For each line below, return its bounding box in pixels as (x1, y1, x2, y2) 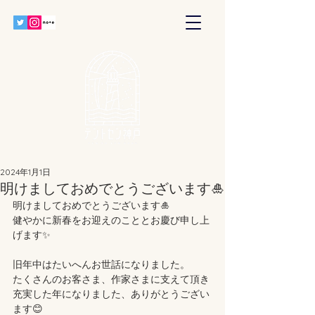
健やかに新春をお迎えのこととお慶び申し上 (13, 214, 210, 226)
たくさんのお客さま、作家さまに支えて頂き (13, 273, 210, 285)
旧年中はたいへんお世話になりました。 (13, 258, 190, 271)
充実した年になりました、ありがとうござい (13, 288, 210, 300)
